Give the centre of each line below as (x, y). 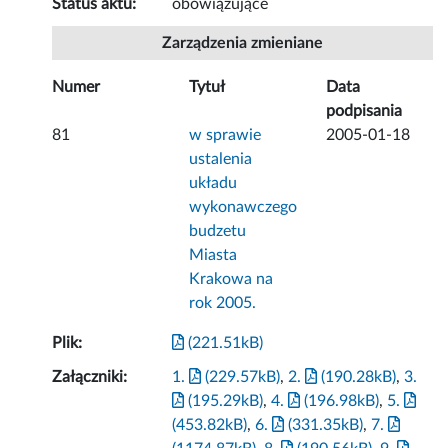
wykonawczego (243, 207)
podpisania (364, 111)
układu (213, 183)
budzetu (218, 231)
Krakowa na (231, 279)
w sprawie (225, 135)
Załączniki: (90, 377)
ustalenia (221, 159)
